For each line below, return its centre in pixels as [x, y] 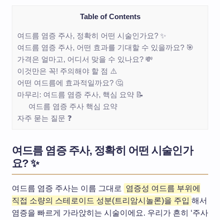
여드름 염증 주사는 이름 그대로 [68, 188]
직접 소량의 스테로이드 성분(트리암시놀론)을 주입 [101, 200]
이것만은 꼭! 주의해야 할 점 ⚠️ [67, 71]
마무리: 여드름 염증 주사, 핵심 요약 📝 [80, 94]
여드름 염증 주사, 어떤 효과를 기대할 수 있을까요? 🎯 [105, 47]
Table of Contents [110, 16]
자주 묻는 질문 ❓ [44, 118]
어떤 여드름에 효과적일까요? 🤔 [70, 82]
